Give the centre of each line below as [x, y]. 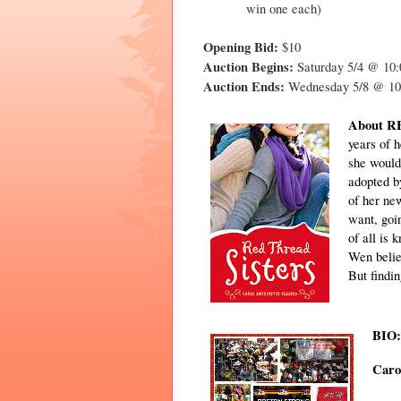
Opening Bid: [241, 47]
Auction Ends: [244, 87]
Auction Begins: [248, 67]
